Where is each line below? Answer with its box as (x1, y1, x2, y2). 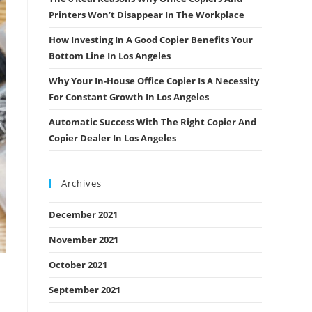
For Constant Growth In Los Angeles (49, 91, 209, 103)
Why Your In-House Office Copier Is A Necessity (49, 75, 259, 87)
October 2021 (49, 258, 107, 271)
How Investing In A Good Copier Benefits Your (49, 33, 253, 46)
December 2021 (49, 208, 118, 221)
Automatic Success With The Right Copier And (49, 116, 256, 128)
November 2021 (49, 233, 118, 246)
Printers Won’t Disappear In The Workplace (49, 8, 244, 21)
